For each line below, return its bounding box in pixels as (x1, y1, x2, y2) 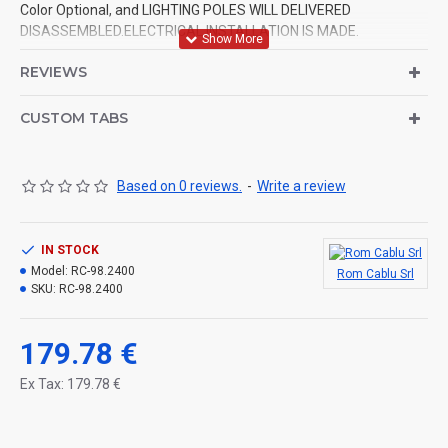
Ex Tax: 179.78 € (20, 376, 121, 393)
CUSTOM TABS (20, 109, 128, 128)
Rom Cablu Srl (337, 267, 414, 282)
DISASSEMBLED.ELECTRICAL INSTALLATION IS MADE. (20, 23, 359, 40)
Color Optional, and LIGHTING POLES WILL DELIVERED (20, 2, 351, 19)
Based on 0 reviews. (117, 178, 242, 195)
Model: (31, 264, 68, 279)
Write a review (257, 178, 346, 195)
